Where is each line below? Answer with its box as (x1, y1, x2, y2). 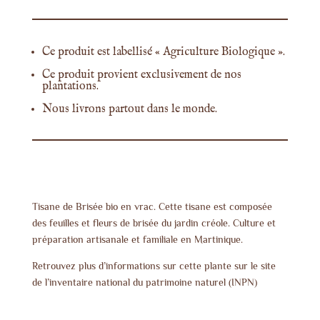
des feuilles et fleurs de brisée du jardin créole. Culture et (31, 217, 276, 229)
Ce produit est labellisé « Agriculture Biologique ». (41, 45, 285, 60)
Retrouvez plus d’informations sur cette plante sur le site (31, 260, 276, 272)
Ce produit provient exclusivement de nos (41, 68, 241, 83)
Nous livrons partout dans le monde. (41, 102, 217, 117)
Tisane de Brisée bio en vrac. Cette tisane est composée (31, 201, 272, 213)
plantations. (41, 79, 99, 94)
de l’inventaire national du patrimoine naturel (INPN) (31, 276, 257, 289)
